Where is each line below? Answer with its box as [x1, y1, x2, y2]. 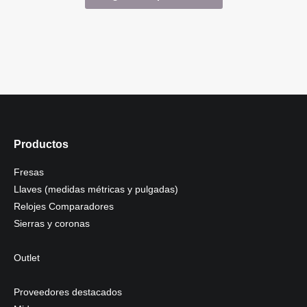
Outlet [14, 252, 40, 263]
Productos [14, 138, 69, 150]
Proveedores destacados [14, 286, 122, 297]
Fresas [14, 167, 44, 177]
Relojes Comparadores [14, 201, 114, 212]
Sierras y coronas [14, 218, 90, 229]
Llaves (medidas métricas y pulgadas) [14, 184, 178, 195]
